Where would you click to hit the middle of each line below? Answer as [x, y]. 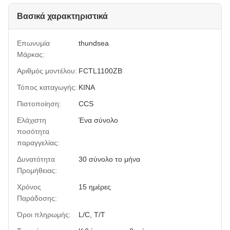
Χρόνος [29, 187]
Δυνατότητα [36, 159]
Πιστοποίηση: [39, 103]
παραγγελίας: [38, 142]
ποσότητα [33, 131]
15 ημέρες [95, 187]
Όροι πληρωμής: [44, 214]
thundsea [94, 43]
